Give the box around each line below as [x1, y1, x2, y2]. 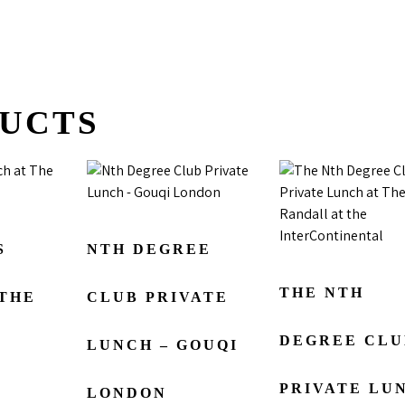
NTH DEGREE [86, 240, 212, 257]
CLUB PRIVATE [86, 288, 229, 305]
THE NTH [278, 284, 364, 300]
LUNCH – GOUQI [86, 336, 239, 353]
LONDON [86, 384, 167, 400]
